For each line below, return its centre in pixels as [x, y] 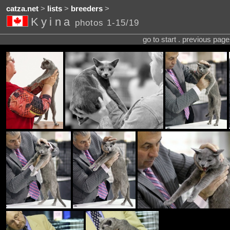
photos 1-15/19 [107, 23]
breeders [87, 9]
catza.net [22, 9]
